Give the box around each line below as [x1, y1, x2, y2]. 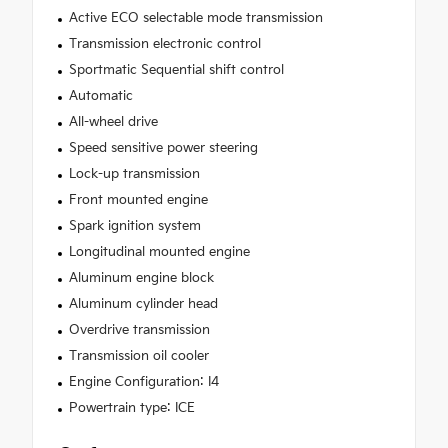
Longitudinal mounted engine [68, 244, 250, 261]
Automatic [68, 88, 133, 105]
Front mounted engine [68, 192, 208, 209]
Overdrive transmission [68, 322, 210, 339]
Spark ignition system [68, 218, 201, 235]
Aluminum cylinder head [68, 296, 218, 313]
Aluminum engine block [68, 270, 214, 287]
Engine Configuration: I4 [68, 374, 219, 391]
